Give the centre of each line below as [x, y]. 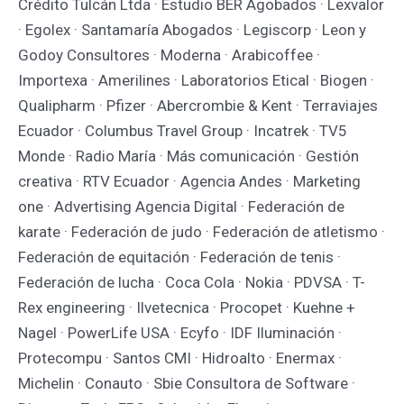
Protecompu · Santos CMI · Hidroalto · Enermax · [180, 358]
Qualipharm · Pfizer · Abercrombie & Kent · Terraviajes [198, 105]
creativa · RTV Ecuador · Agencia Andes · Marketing [189, 181]
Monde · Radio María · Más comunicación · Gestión [188, 156]
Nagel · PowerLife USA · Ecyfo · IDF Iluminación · [180, 332]
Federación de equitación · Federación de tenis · [179, 257]
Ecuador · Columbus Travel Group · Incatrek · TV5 [183, 130]
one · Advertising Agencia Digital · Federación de [181, 206]
